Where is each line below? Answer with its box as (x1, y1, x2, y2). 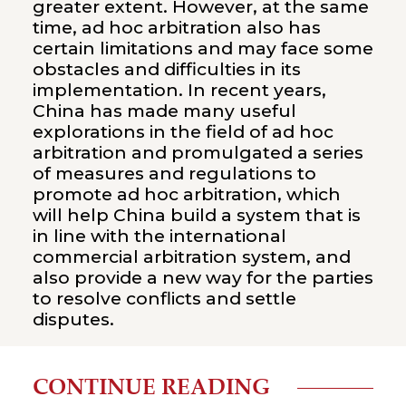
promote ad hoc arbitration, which (32, 183, 341, 205)
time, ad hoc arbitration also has (32, 16, 321, 38)
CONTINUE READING (32, 376, 270, 401)
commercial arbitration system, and (32, 246, 351, 267)
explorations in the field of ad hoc (32, 121, 333, 142)
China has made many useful (32, 100, 296, 121)
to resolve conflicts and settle (32, 287, 296, 309)
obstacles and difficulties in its (32, 58, 301, 80)
